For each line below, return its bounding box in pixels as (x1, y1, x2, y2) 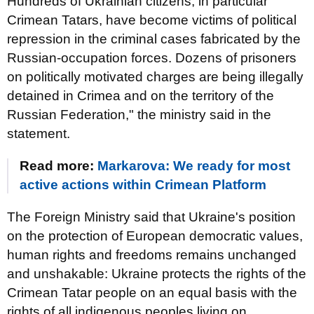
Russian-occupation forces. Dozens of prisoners (7, 50, 296, 65)
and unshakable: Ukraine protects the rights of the (7, 266, 306, 281)
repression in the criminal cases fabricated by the (7, 32, 301, 46)
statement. (7, 126, 70, 141)
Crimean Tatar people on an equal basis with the (7, 285, 297, 300)
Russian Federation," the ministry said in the (7, 107, 271, 122)
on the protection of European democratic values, (7, 228, 303, 243)
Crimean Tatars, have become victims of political (7, 13, 296, 27)
